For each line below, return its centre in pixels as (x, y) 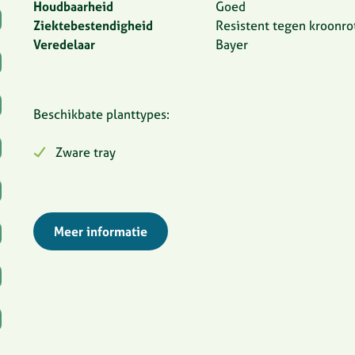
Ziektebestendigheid (93, 25)
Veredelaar (64, 44)
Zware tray (86, 152)
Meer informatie (101, 231)
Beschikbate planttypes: (101, 114)
